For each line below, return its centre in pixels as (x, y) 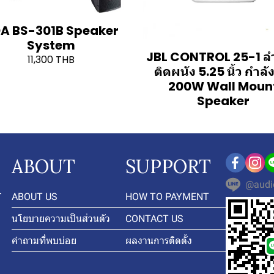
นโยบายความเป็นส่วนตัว (61, 218)
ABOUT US (35, 196)
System (51, 45)
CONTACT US (154, 218)
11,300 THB (51, 59)
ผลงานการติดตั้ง (158, 240)
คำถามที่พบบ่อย (44, 240)
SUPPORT (168, 166)
